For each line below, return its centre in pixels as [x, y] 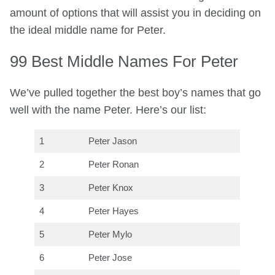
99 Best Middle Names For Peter [124, 61]
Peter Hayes [114, 211]
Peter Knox [111, 188]
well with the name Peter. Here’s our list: [108, 110]
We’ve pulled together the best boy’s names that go [135, 93]
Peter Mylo [110, 234]
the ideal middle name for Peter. [88, 30]
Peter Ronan [114, 164]
